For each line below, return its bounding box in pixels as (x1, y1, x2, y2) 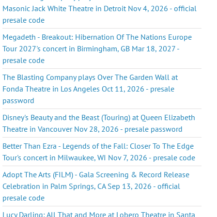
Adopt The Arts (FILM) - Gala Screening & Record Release (2, 169, 190, 179)
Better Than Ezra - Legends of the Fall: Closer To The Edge (2, 140, 194, 151)
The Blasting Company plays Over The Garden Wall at (2, 72, 178, 82)
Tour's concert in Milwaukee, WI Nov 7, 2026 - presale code (2, 152, 196, 162)
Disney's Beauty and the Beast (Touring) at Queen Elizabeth (2, 112, 196, 122)
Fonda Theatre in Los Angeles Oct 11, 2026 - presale (2, 83, 175, 93)
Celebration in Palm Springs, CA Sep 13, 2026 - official (2, 181, 181, 191)
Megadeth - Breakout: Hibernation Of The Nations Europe (2, 31, 192, 42)
